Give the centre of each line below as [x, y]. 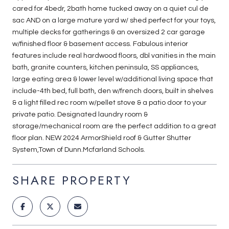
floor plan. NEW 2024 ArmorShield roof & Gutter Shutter [102, 138]
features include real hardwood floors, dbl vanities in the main [114, 55]
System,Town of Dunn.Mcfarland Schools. [79, 150]
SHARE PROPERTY [72, 180]
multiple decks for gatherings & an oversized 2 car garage [109, 32]
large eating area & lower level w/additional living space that [113, 79]
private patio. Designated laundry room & [80, 114]
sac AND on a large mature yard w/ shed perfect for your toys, [114, 20]
